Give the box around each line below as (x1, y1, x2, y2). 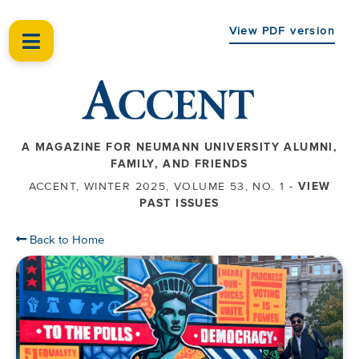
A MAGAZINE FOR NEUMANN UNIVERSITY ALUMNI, (21, 139, 338, 154)
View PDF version (228, 24, 335, 38)
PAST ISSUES (139, 196, 220, 210)
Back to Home (26, 232, 104, 247)
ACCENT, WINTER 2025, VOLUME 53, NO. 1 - (28, 179, 298, 193)
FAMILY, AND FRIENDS (111, 156, 248, 171)
